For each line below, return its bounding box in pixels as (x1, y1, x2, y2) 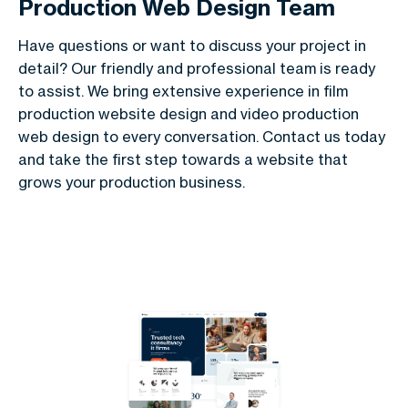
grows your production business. (18, 173, 245, 192)
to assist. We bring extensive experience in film (18, 82, 348, 101)
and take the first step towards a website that (18, 150, 348, 169)
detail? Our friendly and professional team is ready (18, 59, 375, 78)
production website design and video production (18, 105, 359, 124)
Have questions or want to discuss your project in (18, 36, 366, 56)
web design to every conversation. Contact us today (18, 127, 385, 147)
